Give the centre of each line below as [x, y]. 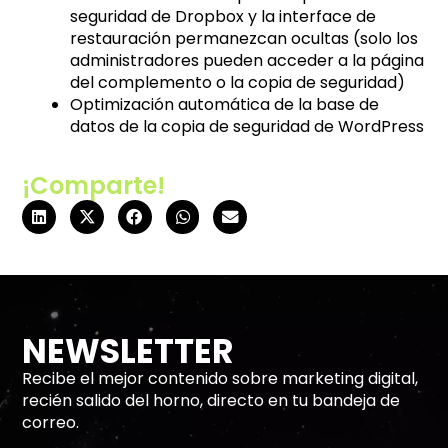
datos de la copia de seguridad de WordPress [247, 127]
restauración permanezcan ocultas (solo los [244, 39]
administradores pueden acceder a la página [247, 61]
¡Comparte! [94, 186]
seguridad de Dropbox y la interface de [223, 17]
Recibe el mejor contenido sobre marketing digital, [220, 379]
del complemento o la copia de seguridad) [238, 83]
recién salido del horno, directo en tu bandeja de [211, 401]
